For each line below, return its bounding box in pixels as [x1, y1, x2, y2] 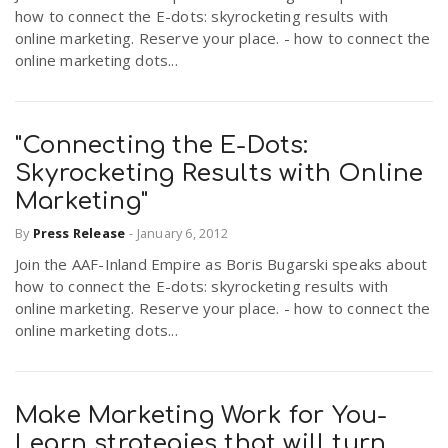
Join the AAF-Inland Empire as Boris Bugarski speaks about [15, 254, 428, 275]
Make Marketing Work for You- [15, 402, 388, 430]
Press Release [32, 224, 126, 243]
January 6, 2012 [136, 224, 228, 243]
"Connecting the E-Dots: [15, 132, 309, 159]
